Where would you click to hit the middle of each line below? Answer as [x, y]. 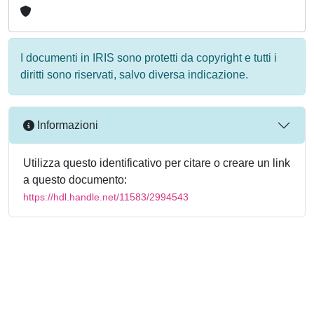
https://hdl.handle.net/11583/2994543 [106, 197]
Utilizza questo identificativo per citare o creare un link [157, 163]
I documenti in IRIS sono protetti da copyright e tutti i [149, 57]
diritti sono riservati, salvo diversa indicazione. [134, 74]
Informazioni [66, 125]
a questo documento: [75, 179]
